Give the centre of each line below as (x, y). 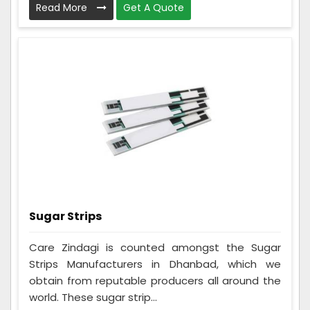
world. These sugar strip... (93, 298)
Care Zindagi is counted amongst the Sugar (155, 248)
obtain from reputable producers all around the (155, 281)
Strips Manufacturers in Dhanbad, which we (155, 264)
